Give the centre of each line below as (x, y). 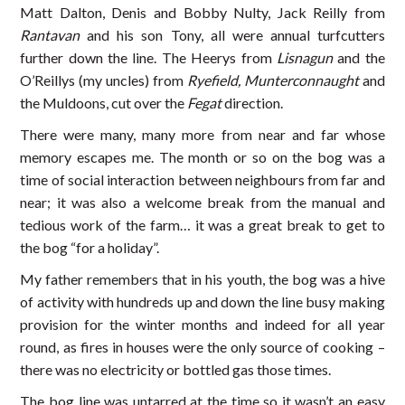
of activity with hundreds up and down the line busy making (202, 302)
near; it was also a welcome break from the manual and (202, 202)
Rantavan (50, 35)
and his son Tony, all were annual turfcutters (232, 35)
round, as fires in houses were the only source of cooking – (202, 347)
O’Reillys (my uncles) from (104, 80)
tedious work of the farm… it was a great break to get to (202, 225)
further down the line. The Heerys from (148, 58)
